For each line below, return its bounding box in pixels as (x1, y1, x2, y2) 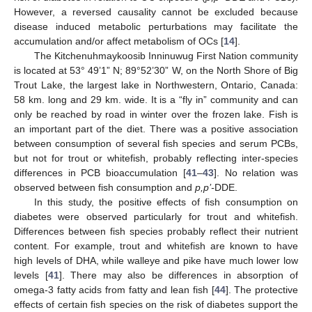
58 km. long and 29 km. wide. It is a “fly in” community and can (14, 94, 298, 106)
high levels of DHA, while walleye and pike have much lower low (14, 255, 298, 267)
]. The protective (225, 284, 299, 296)
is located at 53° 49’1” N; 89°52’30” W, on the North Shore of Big (14, 65, 298, 77)
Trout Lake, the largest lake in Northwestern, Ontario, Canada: (14, 79, 298, 91)
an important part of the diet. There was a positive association (14, 123, 298, 135)
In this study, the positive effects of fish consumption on (33, 196, 298, 208)
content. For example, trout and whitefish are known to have (14, 240, 298, 252)
